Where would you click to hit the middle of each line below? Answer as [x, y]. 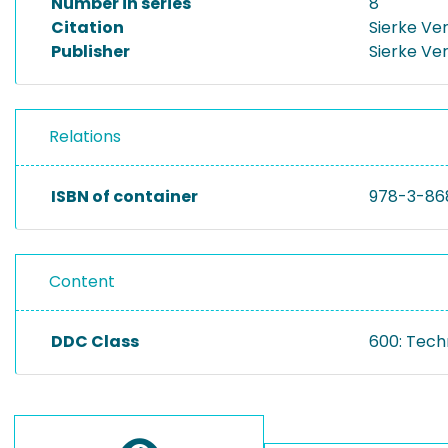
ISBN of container [124, 196]
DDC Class [95, 341]
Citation [87, 27]
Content [82, 281]
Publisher [90, 51]
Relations [85, 136]
